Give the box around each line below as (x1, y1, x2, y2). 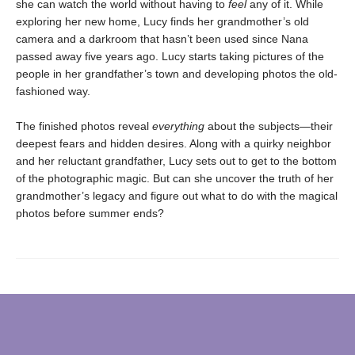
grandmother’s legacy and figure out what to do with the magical (16, 189, 338, 202)
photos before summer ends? (16, 207, 164, 219)
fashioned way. (16, 85, 90, 97)
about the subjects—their (204, 120, 333, 132)
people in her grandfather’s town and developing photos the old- (16, 67, 338, 80)
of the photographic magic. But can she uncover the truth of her (16, 172, 334, 185)
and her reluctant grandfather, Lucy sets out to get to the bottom (16, 155, 337, 167)
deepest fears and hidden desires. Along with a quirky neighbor (16, 137, 331, 150)
